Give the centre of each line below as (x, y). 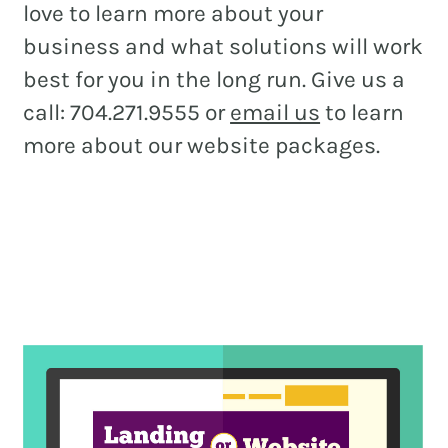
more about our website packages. (202, 146)
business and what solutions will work (223, 47)
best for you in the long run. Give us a (214, 80)
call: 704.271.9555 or (127, 113)
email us (275, 113)
